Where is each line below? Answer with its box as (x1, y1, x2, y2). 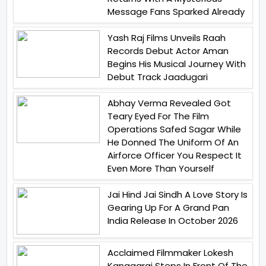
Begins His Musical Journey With (107, 58, 246, 71)
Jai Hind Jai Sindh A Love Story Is (107, 188, 248, 201)
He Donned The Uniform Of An (107, 136, 239, 149)
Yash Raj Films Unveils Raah (107, 31, 226, 45)
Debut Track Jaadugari (107, 71, 208, 84)
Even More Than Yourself (107, 162, 214, 175)
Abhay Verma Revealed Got (107, 97, 231, 110)
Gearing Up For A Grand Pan (107, 201, 229, 214)
